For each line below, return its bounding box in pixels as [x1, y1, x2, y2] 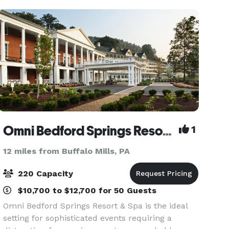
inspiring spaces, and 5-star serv [3, 5, 131, 14]
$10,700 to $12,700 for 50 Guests [15, 186, 157, 195]
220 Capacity [15, 169, 74, 178]
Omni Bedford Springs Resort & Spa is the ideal [3, 201, 188, 211]
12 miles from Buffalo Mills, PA [3, 146, 130, 156]
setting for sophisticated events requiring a [3, 213, 172, 223]
